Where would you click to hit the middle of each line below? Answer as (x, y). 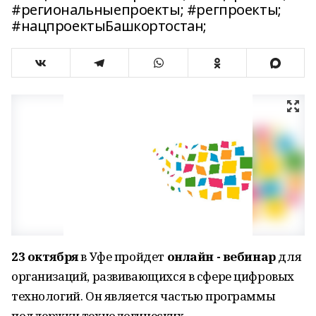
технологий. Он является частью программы (144, 296)
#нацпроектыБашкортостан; (109, 26)
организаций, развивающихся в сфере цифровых (153, 276)
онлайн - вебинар (221, 256)
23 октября (45, 256)
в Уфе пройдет (122, 256)
